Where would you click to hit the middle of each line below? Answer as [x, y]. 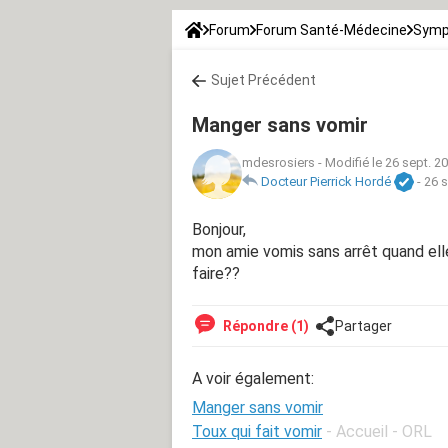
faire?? [216, 273]
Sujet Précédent [263, 79]
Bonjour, [219, 229]
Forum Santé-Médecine [331, 29]
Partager [363, 325]
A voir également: [253, 378]
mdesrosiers [278, 163]
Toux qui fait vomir [257, 431]
